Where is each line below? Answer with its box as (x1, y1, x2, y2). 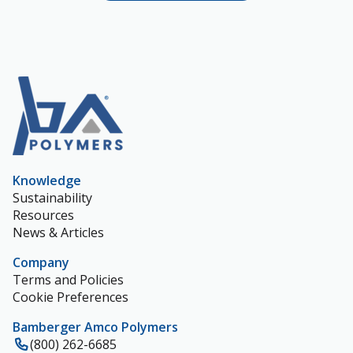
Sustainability (13, 188, 92, 206)
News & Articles (13, 223, 104, 241)
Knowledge (13, 171, 81, 189)
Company (13, 253, 69, 271)
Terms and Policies (13, 270, 124, 288)
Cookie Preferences (13, 288, 128, 306)
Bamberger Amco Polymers (13, 318, 178, 336)
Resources (13, 206, 74, 224)
